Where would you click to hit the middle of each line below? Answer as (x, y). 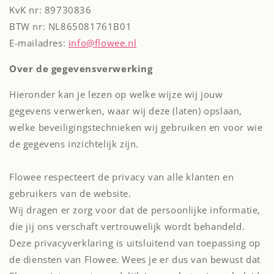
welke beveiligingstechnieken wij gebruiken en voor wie (136, 127)
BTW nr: (29, 26)
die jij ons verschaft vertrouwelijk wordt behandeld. (127, 226)
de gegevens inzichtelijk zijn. (74, 144)
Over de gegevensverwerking (81, 68)
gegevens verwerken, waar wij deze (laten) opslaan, (126, 111)
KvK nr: (27, 10)
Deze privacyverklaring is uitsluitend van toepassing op (135, 243)
